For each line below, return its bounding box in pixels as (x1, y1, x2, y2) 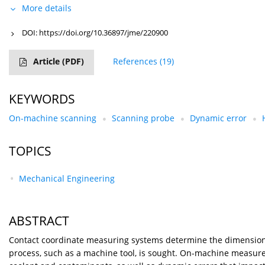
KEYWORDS (9, 91, 75, 108)
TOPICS (9, 143, 51, 160)
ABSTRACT (9, 212, 69, 230)
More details (22, 2, 72, 14)
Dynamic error (190, 112, 247, 124)
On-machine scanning (9, 112, 96, 124)
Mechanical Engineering (18, 173, 115, 185)
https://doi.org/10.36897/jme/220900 (39, 27, 168, 38)
